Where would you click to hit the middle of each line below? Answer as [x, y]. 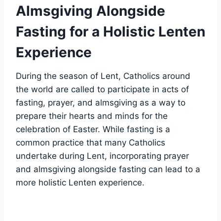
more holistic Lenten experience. [80, 183]
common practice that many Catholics [91, 143]
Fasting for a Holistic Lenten [110, 32]
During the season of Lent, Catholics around [103, 76]
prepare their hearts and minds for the [92, 116]
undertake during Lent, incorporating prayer [102, 156]
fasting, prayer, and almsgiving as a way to [101, 103]
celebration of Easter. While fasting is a [93, 129]
